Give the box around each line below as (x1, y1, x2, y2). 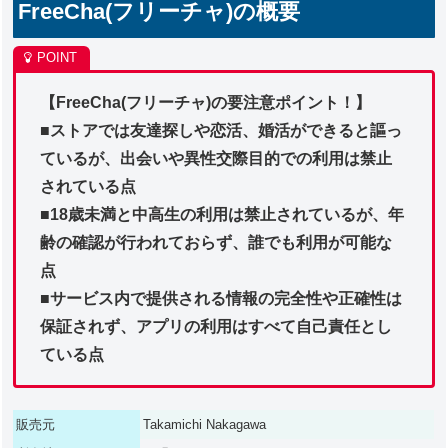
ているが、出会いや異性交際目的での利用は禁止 (40, 149, 393, 167)
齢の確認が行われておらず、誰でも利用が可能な (40, 233, 393, 251)
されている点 (40, 177, 137, 195)
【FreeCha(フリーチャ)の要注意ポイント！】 (40, 93, 372, 111)
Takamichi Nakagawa (143, 417, 267, 433)
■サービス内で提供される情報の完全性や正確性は (40, 289, 403, 307)
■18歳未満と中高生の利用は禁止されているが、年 (40, 205, 405, 223)
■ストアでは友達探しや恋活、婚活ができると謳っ (40, 121, 403, 139)
